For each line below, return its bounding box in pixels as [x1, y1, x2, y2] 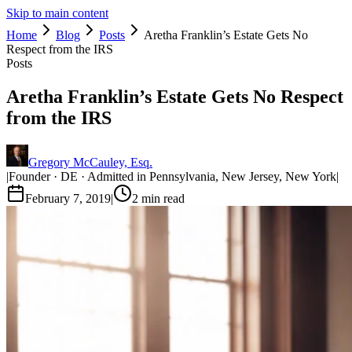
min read [138, 191, 185, 205]
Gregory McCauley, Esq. [28, 155, 152, 169]
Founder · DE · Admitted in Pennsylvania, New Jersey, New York [9, 169, 336, 183]
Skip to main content [6, 6, 108, 20]
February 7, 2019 [25, 191, 111, 205]
